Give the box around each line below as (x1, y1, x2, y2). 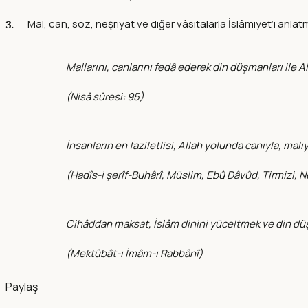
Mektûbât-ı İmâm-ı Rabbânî (70, 245, 199, 261)
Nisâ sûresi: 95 (70, 89, 140, 104)
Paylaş (5, 278, 38, 294)
